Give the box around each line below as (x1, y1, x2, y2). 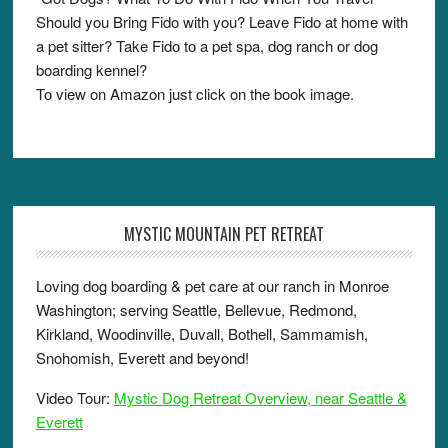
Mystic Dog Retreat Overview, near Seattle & (113, 387, 407, 409)
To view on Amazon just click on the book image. (35, 83, 354, 105)
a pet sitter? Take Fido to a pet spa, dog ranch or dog (35, 35, 378, 57)
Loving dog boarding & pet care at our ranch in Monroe (35, 275, 389, 297)
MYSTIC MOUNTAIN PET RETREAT (123, 222, 324, 247)
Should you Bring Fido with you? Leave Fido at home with (35, 11, 408, 33)
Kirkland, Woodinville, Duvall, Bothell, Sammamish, (35, 323, 368, 345)
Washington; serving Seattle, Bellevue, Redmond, (35, 299, 357, 321)
